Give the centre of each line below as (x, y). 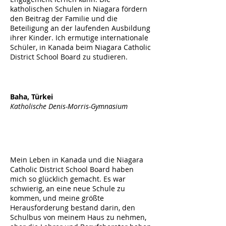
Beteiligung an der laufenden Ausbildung (80, 28)
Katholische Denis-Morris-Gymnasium (69, 106)
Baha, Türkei (32, 97)
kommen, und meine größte (57, 198)
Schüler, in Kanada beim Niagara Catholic (80, 47)
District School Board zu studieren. (69, 57)
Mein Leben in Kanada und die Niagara (77, 160)
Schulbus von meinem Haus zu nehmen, (78, 217)
